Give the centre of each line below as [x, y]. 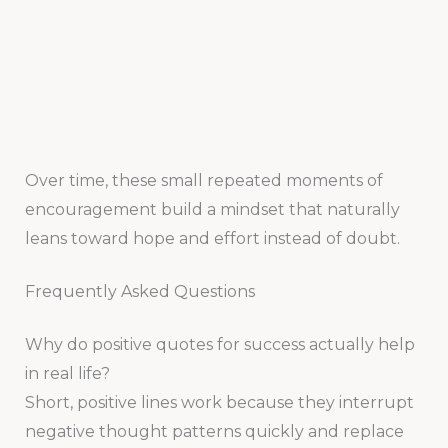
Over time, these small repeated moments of [203, 181]
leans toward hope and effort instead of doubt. [212, 239]
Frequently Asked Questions [139, 291]
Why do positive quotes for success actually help [219, 344]
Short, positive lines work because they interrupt [219, 402]
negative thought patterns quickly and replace [214, 431]
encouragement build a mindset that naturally [212, 210]
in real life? [67, 373]
